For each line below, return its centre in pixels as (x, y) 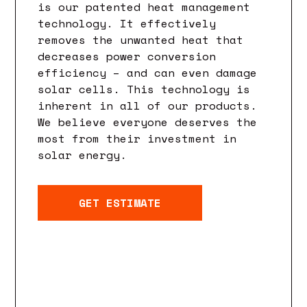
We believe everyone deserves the (148, 122)
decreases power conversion (127, 56)
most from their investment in (137, 138)
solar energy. (83, 155)
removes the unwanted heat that (141, 39)
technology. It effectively (127, 23)
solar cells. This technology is (144, 89)
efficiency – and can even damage (148, 72)
